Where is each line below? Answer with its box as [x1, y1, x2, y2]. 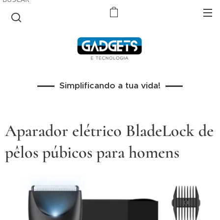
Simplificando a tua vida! [59, 80, 161, 91]
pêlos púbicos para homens [5, 142, 179, 163]
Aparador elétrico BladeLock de [5, 121, 214, 141]
